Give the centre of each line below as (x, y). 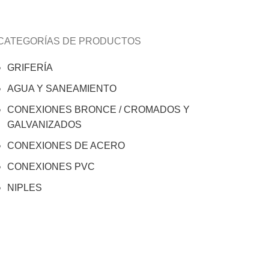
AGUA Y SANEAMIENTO (62, 89)
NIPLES (25, 188)
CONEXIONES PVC (51, 167)
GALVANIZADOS (44, 125)
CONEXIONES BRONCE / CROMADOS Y (98, 110)
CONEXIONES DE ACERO (66, 146)
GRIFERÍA (30, 68)
